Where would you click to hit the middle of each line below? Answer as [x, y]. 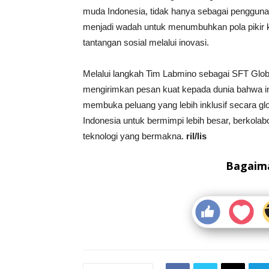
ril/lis [196, 136]
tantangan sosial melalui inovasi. [146, 42]
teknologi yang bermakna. [134, 136]
